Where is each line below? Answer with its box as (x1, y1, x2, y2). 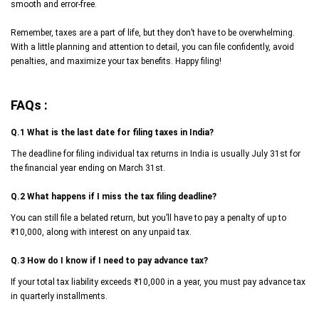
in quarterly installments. (11, 291, 108, 301)
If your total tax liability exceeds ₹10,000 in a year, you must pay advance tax (11, 276, 305, 287)
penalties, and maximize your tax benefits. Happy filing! (11, 56, 221, 66)
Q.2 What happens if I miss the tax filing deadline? (11, 191, 216, 202)
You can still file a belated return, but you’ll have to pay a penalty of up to (11, 212, 286, 223)
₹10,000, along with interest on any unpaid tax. (11, 226, 192, 237)
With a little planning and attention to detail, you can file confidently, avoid (11, 41, 294, 52)
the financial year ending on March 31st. (11, 162, 165, 173)
